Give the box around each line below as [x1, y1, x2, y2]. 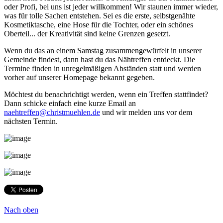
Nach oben [4, 205, 38, 214]
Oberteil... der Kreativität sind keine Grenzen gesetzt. [4, 29, 170, 38]
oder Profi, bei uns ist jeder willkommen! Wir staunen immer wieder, [4, 2, 218, 11]
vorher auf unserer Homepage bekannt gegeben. [4, 73, 155, 82]
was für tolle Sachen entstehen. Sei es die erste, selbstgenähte [4, 11, 195, 20]
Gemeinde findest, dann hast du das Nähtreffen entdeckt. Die [4, 55, 195, 64]
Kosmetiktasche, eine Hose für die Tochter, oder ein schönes [4, 20, 193, 29]
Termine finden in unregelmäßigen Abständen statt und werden [4, 64, 201, 73]
